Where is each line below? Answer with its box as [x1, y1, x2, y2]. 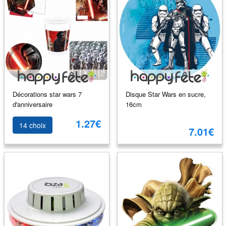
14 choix [19, 120, 46, 130]
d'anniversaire [12, 99, 52, 109]
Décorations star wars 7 [12, 89, 82, 99]
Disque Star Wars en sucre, [125, 89, 206, 99]
